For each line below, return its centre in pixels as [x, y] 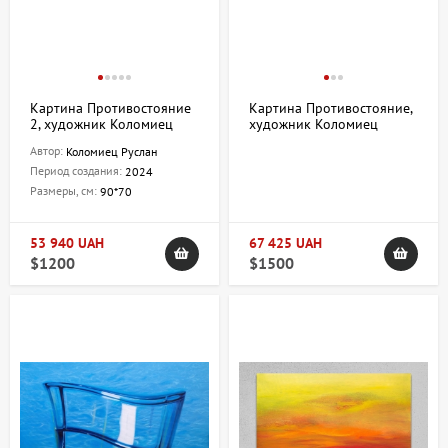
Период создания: [77, 171]
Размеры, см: [65, 191]
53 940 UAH [67, 243]
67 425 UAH [285, 243]
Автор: [48, 151]
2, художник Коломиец [101, 124]
